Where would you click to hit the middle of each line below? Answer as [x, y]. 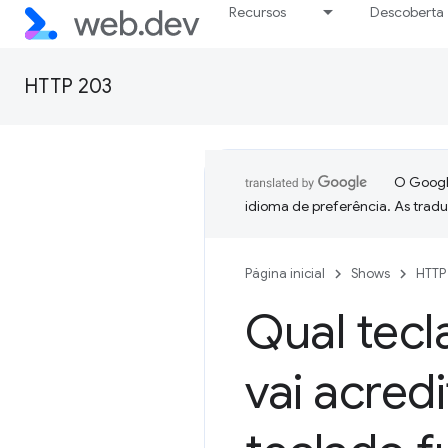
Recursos [258, 12]
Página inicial [285, 273]
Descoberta [407, 12]
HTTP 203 [68, 86]
